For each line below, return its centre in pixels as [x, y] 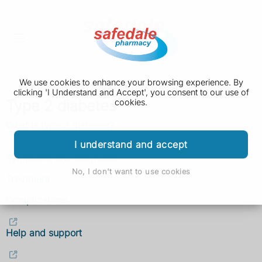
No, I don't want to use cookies [131, 171]
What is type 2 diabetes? [60, 125]
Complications [37, 200]
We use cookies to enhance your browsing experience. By [131, 82]
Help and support [44, 233]
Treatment [28, 179]
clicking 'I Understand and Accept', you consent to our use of [131, 92]
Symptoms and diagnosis [61, 158]
